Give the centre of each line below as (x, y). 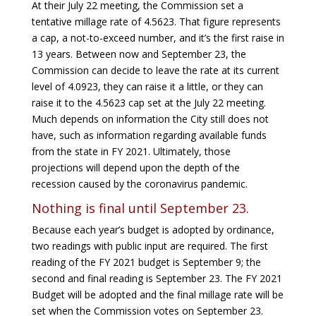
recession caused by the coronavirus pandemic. (139, 183)
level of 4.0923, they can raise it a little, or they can (147, 86)
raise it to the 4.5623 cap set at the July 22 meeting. (148, 102)
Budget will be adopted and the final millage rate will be (157, 294)
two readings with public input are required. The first (150, 245)
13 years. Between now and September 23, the (139, 54)
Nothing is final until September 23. (140, 208)
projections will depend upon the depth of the (135, 167)
